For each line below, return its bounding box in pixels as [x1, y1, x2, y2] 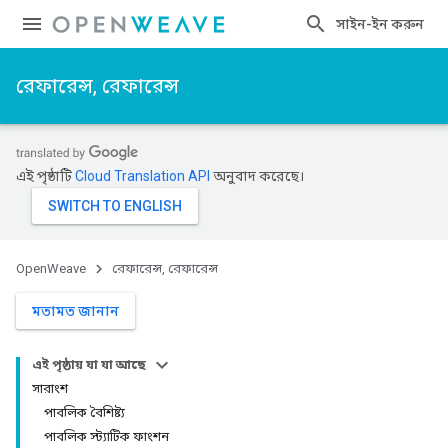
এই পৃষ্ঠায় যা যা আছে [32, 357, 146, 372]
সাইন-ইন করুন [336, 16, 424, 32]
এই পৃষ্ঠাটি [16, 168, 75, 184]
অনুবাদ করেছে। [210, 168, 304, 184]
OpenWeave [16, 261, 86, 276]
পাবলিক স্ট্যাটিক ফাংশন [44, 429, 169, 444]
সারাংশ [32, 381, 68, 396]
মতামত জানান [32, 303, 119, 319]
